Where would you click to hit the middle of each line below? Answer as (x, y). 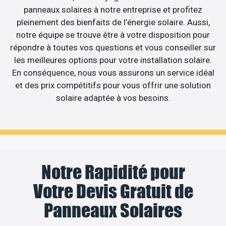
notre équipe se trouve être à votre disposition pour (113, 35)
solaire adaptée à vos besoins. (113, 98)
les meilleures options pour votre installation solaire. (113, 60)
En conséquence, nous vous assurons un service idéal (113, 72)
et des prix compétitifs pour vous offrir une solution (113, 85)
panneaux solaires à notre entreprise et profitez (113, 9)
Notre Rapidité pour (113, 172)
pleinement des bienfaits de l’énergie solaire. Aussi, (113, 22)
